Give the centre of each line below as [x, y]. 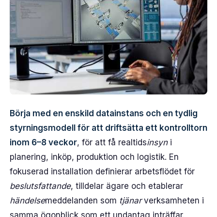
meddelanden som [82, 201]
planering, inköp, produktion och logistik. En [94, 157]
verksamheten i [173, 201]
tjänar [130, 201]
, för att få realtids [112, 142]
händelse [27, 201]
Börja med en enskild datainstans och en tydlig [104, 113]
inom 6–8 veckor [43, 142]
